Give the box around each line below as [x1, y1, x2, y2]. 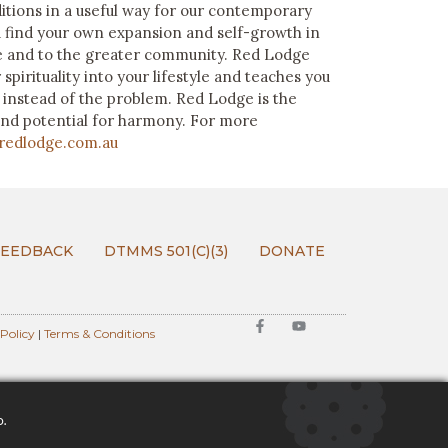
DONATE [259, 242, 325, 261]
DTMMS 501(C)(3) [104, 242, 228, 261]
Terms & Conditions [44, 326, 156, 342]
